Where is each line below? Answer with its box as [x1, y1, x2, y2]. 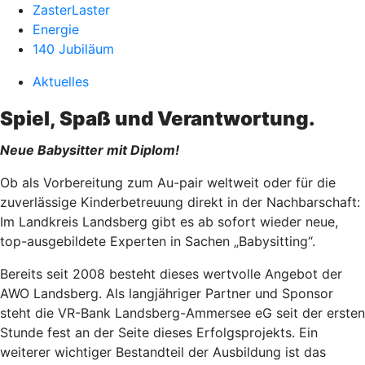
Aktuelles [33, 73, 89, 90]
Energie [33, 21, 79, 37]
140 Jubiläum [33, 41, 114, 57]
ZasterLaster [33, 2, 110, 18]
